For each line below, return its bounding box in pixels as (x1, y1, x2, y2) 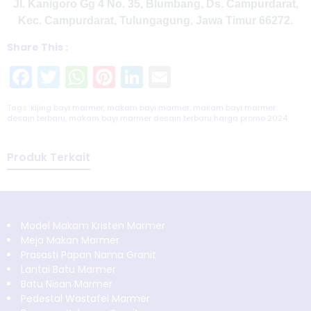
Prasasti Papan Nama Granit (21, 247, 156, 262)
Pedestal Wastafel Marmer (21, 291, 150, 305)
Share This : (7, 40, 68, 55)
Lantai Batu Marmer (21, 262, 116, 276)
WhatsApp (87, 61, 202, 93)
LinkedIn (143, 61, 229, 93)
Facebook (32, 61, 137, 93)
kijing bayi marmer (31, 102, 103, 114)
